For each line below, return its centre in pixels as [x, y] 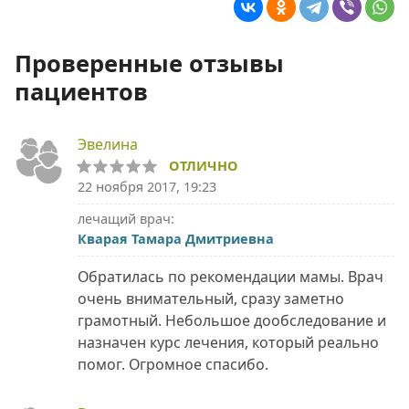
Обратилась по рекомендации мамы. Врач [231, 277]
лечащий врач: [126, 219]
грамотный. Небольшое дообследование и [232, 321]
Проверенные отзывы [149, 63]
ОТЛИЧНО [204, 166]
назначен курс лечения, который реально [228, 343]
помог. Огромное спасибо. [173, 365]
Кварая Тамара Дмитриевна [176, 239]
